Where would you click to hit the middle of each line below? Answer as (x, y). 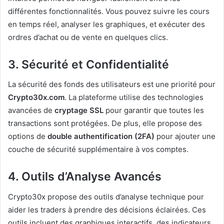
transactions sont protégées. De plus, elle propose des (105, 123)
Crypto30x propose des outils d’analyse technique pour (106, 196)
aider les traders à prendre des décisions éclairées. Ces (107, 209)
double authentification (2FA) (101, 136)
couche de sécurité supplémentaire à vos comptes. (98, 149)
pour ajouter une (185, 136)
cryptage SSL (79, 110)
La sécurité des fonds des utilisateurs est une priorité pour (112, 84)
